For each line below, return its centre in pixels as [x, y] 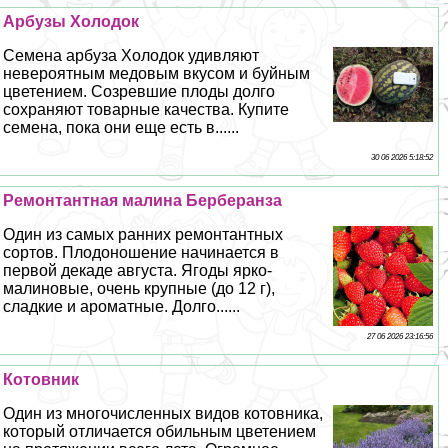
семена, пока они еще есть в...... [121, 128]
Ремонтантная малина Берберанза [143, 201]
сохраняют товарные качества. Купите [146, 110]
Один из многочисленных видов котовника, [163, 414]
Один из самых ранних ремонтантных [143, 235]
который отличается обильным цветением [160, 432]
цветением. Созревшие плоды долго [139, 92]
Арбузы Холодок [71, 22]
